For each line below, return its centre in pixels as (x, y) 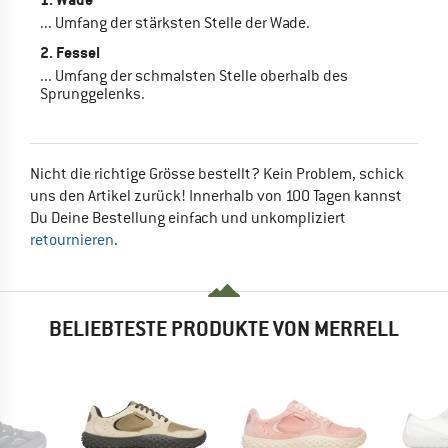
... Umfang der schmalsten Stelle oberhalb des (194, 75)
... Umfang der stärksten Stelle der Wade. (175, 22)
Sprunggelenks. (92, 93)
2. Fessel (70, 52)
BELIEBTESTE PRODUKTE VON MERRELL (224, 328)
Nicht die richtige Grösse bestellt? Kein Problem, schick (217, 173)
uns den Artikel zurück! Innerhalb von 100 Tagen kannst (216, 195)
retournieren (72, 239)
